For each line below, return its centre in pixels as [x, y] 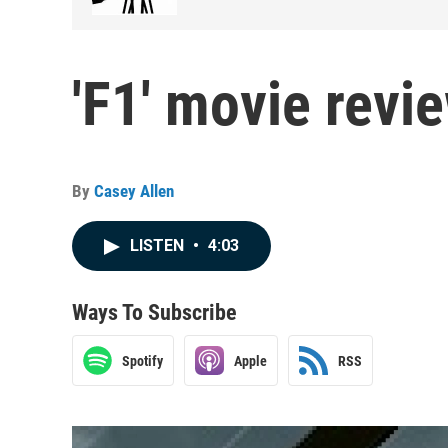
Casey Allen [134, 191]
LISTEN [159, 245]
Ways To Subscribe [154, 312]
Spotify [142, 360]
